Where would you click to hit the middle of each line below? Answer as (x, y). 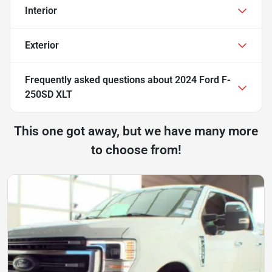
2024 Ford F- (203, 80)
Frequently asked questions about (100, 80)
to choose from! (136, 150)
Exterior (42, 45)
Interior (41, 10)
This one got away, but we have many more (136, 131)
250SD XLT (49, 94)
